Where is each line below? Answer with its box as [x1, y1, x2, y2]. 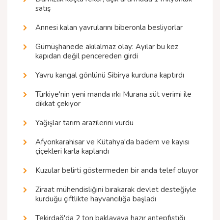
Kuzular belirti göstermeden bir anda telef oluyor [35, 165, 198, 176]
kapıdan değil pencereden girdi [35, 51, 138, 61]
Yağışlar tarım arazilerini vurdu [35, 118, 134, 128]
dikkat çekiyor [35, 99, 81, 109]
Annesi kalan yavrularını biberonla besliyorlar [35, 23, 183, 33]
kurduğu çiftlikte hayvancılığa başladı [35, 194, 156, 204]
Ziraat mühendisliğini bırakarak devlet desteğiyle [35, 185, 196, 195]
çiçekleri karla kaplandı [35, 146, 109, 157]
